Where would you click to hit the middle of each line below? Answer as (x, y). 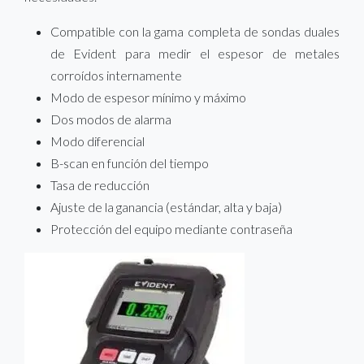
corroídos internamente (116, 75)
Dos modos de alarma (111, 119)
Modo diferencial (97, 141)
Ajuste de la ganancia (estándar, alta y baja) (166, 206)
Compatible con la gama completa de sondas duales (195, 31)
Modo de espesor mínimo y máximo (148, 97)
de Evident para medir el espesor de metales (195, 53)
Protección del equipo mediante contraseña (171, 228)
